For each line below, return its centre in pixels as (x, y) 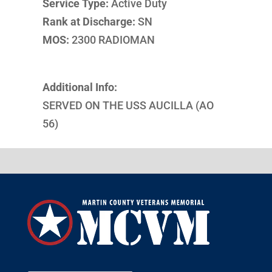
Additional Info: (80, 87)
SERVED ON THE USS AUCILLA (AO (128, 105)
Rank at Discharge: (89, 22)
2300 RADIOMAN (112, 40)
